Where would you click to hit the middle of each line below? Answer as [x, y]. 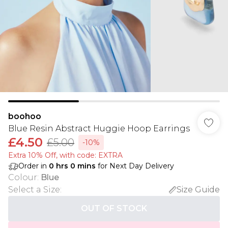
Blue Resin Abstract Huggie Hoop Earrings [99, 129]
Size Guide [198, 190]
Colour [23, 177]
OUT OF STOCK [114, 208]
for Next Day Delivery [135, 166]
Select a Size [34, 190]
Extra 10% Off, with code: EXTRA [65, 155]
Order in [34, 166]
